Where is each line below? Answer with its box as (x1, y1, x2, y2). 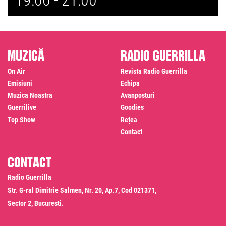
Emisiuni (8, 79, 32, 88)
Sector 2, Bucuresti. (8, 199, 64, 208)
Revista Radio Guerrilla (121, 67, 187, 76)
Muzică (8, 50, 44, 58)
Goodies (121, 103, 144, 112)
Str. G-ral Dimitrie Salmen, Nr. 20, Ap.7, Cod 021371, (8, 186, 156, 195)
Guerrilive (8, 103, 36, 112)
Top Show (8, 116, 35, 124)
